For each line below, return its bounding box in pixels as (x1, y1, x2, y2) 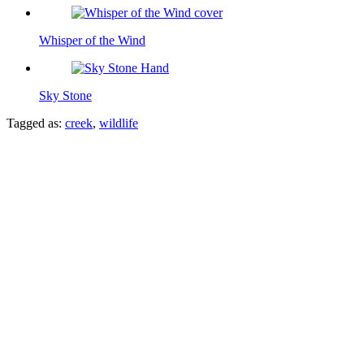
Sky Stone (39, 88, 92, 102)
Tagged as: (6, 115, 62, 130)
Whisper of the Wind (39, 32, 145, 47)
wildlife (99, 115, 138, 130)
